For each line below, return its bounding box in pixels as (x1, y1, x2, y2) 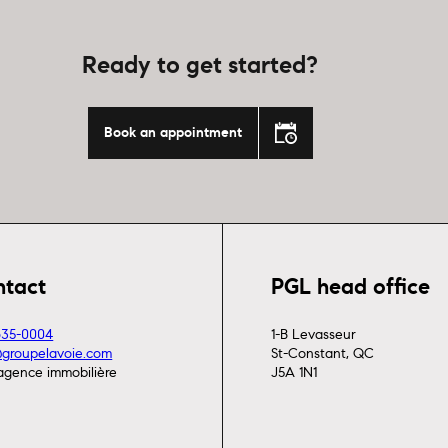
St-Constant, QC (270, 346, 374, 361)
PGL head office (270, 275, 430, 298)
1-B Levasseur (270, 327, 356, 342)
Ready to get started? (82, 53, 318, 78)
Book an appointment (103, 124, 242, 140)
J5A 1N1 (270, 365, 317, 380)
